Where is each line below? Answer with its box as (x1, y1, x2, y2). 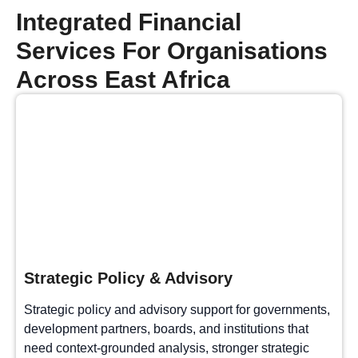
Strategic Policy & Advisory (24, 269, 233, 287)
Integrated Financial (16, 9, 241, 35)
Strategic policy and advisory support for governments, (24, 303, 330, 316)
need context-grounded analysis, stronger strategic (24, 341, 309, 355)
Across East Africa (16, 66, 230, 93)
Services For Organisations (16, 38, 328, 64)
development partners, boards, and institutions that (24, 322, 308, 336)
